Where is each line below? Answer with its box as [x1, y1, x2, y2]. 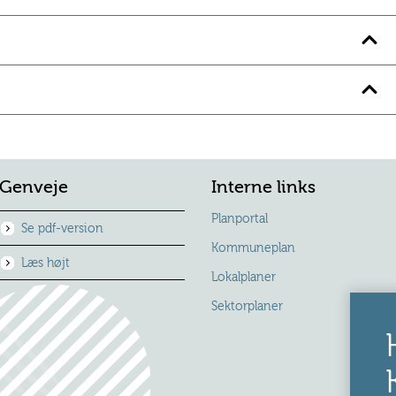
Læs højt [21, 256, 70, 271]
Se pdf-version [21, 222, 103, 237]
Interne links [211, 177, 316, 198]
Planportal [211, 212, 268, 227]
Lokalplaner [211, 270, 276, 286]
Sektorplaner [211, 300, 283, 315]
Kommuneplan [211, 241, 295, 256]
